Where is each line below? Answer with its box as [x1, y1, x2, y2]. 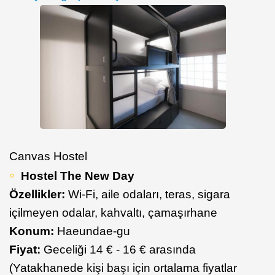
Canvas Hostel [9, 149, 87, 163]
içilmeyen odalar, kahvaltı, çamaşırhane [9, 206, 217, 219]
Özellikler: [9, 187, 65, 201]
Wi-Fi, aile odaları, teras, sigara [65, 187, 230, 201]
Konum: [9, 224, 57, 238]
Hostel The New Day [21, 169, 134, 182]
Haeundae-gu [57, 224, 130, 238]
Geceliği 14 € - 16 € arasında [44, 242, 196, 256]
